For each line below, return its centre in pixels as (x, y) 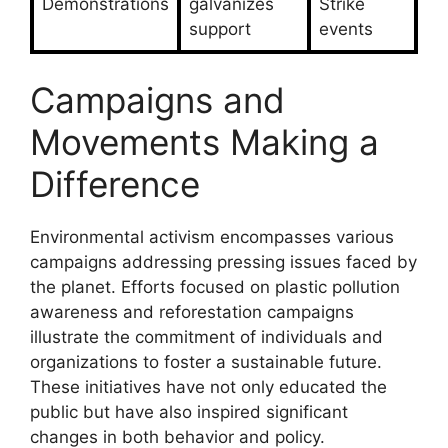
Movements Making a (204, 142)
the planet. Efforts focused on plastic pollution (215, 287)
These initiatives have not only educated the (208, 387)
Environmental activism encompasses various (212, 237)
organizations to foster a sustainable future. (206, 362)
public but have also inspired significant (189, 412)
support (220, 28)
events (346, 28)
